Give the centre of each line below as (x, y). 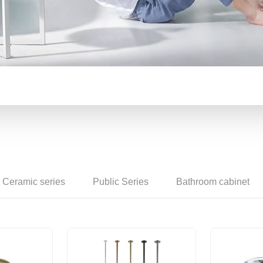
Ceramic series (34, 181)
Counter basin (131, 6)
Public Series (121, 181)
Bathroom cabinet (213, 181)
